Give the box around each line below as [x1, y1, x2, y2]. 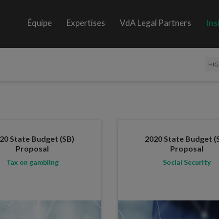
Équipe [27, 18, 52, 28]
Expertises [66, 18, 106, 28]
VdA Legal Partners [120, 18, 192, 28]
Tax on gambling [6, 157, 59, 166]
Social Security [162, 157, 211, 166]
